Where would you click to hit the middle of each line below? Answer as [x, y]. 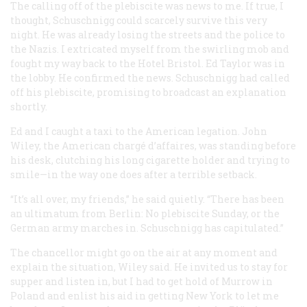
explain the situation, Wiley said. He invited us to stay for [149, 267]
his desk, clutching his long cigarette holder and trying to [150, 160]
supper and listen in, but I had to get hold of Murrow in [142, 281]
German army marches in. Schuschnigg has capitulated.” [147, 228]
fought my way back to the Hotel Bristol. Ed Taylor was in [148, 63]
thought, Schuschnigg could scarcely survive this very [139, 20]
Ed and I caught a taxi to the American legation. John [139, 131]
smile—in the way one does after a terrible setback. [134, 174]
